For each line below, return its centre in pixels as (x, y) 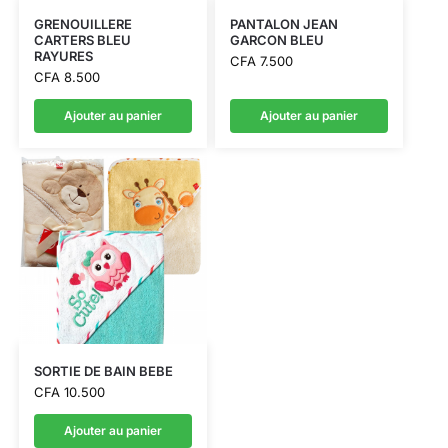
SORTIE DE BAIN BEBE (103, 371)
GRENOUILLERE (82, 23)
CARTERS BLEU (82, 39)
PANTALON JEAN (283, 23)
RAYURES (63, 55)
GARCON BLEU (276, 39)
